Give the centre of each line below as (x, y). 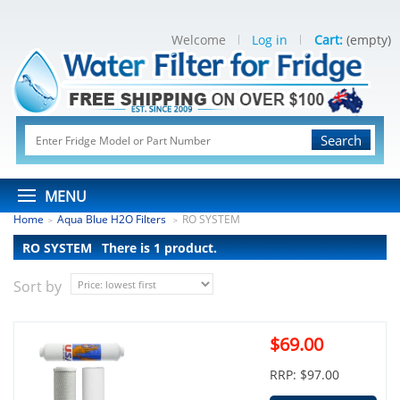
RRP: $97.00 (304, 375)
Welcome (199, 40)
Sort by (37, 287)
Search (342, 140)
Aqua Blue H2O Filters (113, 219)
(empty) (369, 40)
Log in (270, 40)
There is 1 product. (159, 248)
